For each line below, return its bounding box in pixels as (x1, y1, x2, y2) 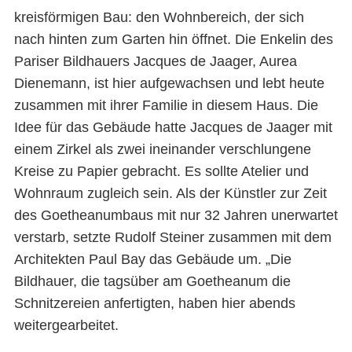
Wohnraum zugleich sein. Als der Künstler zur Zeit (13, 185, 327, 201)
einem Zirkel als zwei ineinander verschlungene (13, 141, 311, 157)
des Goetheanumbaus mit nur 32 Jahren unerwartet (13, 207, 338, 223)
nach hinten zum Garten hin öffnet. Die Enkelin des (13, 31, 333, 47)
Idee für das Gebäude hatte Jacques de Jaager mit (13, 119, 332, 135)
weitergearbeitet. (13, 317, 119, 333)
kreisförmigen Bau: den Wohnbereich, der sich (13, 9, 304, 25)
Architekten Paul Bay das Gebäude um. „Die (13, 251, 291, 267)
